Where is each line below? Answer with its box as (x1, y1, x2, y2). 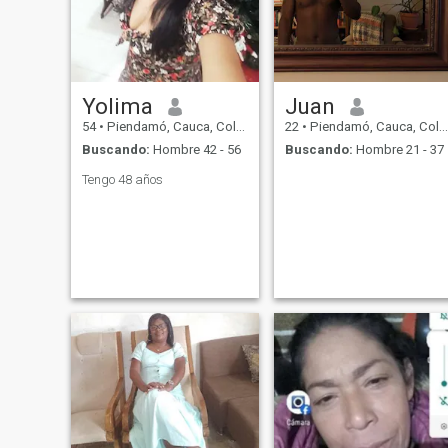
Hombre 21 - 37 (352, 141, 444, 157)
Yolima (81, 93, 153, 120)
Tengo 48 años (81, 171, 163, 187)
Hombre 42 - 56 (149, 141, 241, 157)
